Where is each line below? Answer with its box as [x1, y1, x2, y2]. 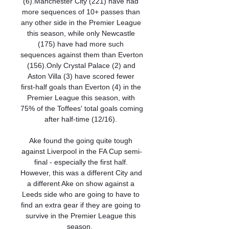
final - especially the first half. [34, 158, 128, 166]
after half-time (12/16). [44, 115, 119, 123]
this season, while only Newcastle [27, 29, 135, 37]
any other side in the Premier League [20, 18, 141, 27]
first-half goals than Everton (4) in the [20, 83, 141, 91]
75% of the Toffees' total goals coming [20, 104, 143, 112]
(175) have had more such [38, 40, 124, 48]
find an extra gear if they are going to [21, 201, 141, 209]
